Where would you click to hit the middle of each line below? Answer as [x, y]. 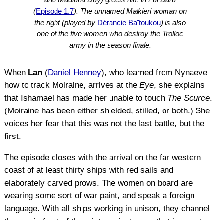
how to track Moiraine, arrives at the [72, 85]
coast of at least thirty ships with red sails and [89, 170]
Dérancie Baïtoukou [129, 22]
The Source [188, 98]
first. [13, 137]
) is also [173, 22]
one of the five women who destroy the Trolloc [110, 33]
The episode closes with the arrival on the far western [102, 158]
